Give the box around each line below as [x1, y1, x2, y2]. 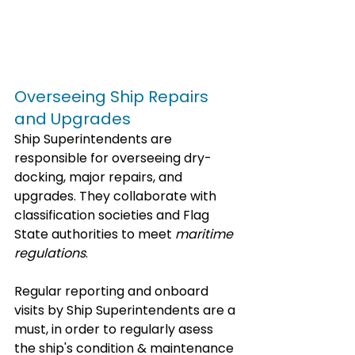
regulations [14, 243, 86, 262]
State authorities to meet [14, 224, 175, 243]
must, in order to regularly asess [14, 319, 216, 338]
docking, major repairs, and [14, 167, 185, 186]
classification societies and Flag [14, 205, 212, 224]
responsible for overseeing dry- [14, 148, 212, 167]
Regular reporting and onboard [14, 281, 212, 300]
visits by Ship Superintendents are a [14, 300, 239, 319]
